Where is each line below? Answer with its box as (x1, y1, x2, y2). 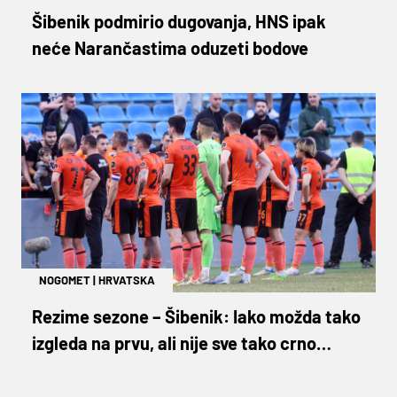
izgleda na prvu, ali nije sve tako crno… (32, 331, 331, 354)
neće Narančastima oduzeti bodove (32, 36, 308, 58)
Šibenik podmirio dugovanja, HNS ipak (32, 10, 326, 32)
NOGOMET (39, 272, 90, 287)
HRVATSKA (98, 272, 155, 287)
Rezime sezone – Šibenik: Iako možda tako (32, 305, 361, 327)
